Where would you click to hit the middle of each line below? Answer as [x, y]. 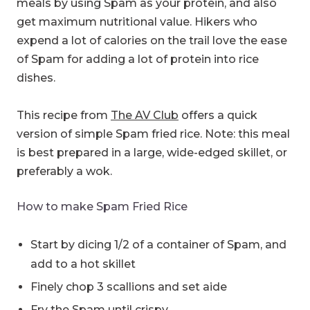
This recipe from [64, 116]
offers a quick [218, 116]
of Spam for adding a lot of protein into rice [138, 60]
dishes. [36, 78]
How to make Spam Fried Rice [102, 207]
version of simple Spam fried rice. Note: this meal [153, 134]
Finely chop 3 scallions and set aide [129, 287]
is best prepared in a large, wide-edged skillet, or [152, 153]
